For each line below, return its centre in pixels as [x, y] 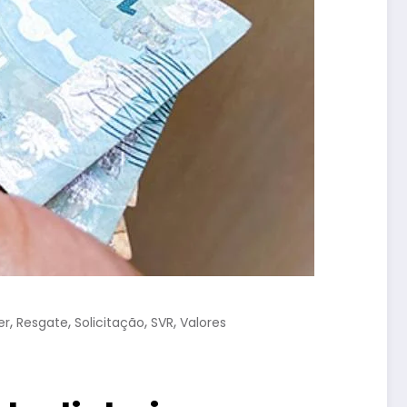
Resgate [42, 322]
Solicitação [109, 322]
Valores [203, 322]
